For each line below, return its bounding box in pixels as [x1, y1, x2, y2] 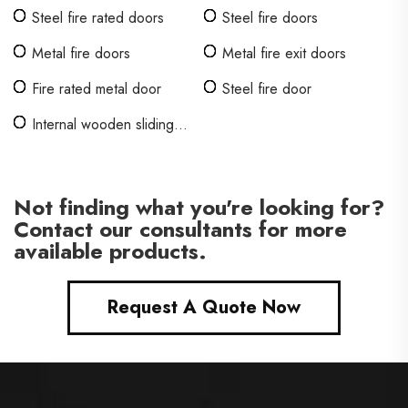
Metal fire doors [32, 43, 130, 64]
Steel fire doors [222, 7, 318, 28]
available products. [14, 235, 207, 267]
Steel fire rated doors [32, 7, 164, 28]
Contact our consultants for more [14, 213, 347, 245]
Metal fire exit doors [222, 43, 346, 64]
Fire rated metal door [32, 78, 161, 99]
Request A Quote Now [107, 294, 301, 321]
